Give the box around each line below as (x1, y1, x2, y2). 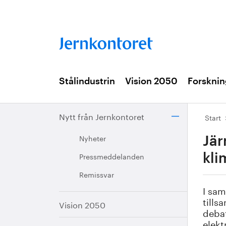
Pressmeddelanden (79, 150, 144, 161)
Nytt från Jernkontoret (59, 109, 144, 122)
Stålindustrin (59, 77, 115, 86)
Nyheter (79, 132, 106, 143)
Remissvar (79, 168, 114, 180)
